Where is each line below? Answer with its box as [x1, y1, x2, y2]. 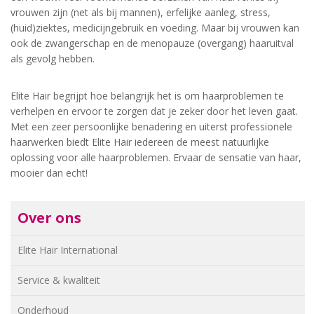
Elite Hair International [18, 243, 118, 257]
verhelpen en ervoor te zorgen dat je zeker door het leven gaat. [11, 104, 298, 118]
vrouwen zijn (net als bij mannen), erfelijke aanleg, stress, [11, 6, 271, 19]
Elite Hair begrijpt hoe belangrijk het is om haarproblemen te [11, 89, 284, 102]
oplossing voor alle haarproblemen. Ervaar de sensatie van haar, [11, 151, 301, 164]
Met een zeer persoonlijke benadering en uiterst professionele [11, 120, 292, 133]
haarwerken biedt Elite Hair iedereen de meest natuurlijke [11, 135, 269, 149]
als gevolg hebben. [11, 52, 95, 65]
